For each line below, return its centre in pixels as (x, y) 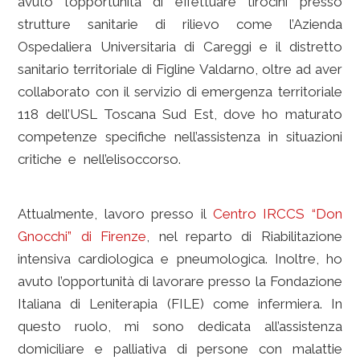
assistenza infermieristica (264, 159)
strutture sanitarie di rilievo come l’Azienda (180, 24)
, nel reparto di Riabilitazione (244, 236)
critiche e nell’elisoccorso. (102, 159)
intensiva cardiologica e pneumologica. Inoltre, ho (180, 259)
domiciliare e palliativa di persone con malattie (180, 349)
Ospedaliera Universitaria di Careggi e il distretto (180, 47)
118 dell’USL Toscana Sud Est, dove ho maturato (180, 114)
